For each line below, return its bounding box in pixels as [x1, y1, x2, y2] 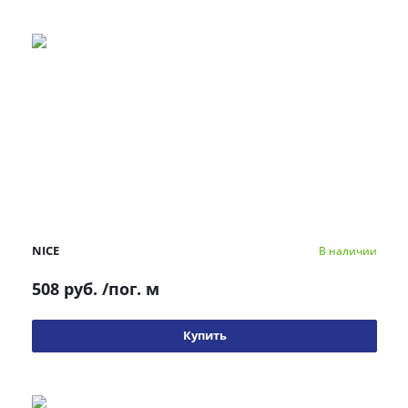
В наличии [319, 242, 377, 259]
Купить [182, 327, 227, 343]
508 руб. [32, 278, 97, 300]
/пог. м [102, 278, 159, 300]
